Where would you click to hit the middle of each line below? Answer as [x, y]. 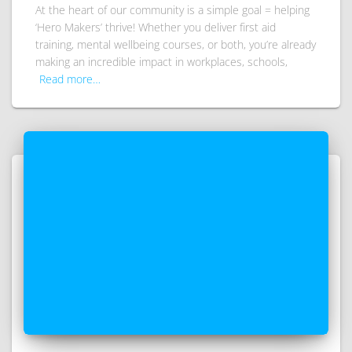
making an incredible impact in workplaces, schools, [161, 62]
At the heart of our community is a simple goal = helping [172, 10]
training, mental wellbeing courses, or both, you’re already [176, 45]
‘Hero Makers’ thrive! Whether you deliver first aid [156, 27]
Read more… [70, 79]
